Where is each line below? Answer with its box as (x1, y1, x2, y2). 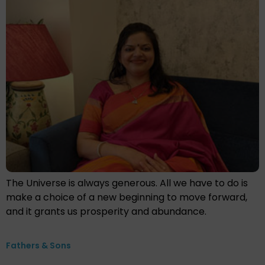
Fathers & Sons (6, 240, 71, 252)
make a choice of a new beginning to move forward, (6, 190, 247, 205)
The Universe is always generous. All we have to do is (6, 176, 248, 190)
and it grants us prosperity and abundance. (6, 205, 206, 219)
